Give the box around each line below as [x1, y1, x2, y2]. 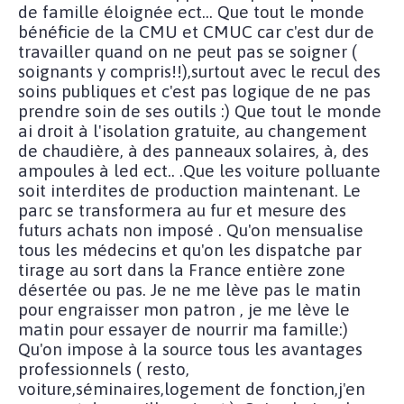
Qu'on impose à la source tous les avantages [18, 338, 363, 359]
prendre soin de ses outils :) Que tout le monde [18, 100, 381, 121]
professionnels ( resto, [18, 358, 189, 379]
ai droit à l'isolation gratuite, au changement [18, 120, 367, 141]
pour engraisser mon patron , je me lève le [18, 298, 350, 319]
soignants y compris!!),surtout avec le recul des [18, 60, 381, 81]
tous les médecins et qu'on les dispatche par [18, 239, 362, 260]
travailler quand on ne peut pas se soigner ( [18, 41, 357, 61]
